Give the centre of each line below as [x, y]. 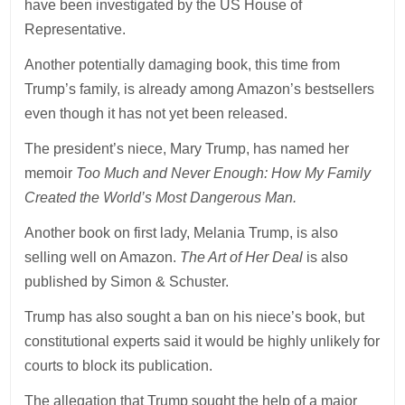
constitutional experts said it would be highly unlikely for [202, 341]
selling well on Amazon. [103, 257]
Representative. [75, 29]
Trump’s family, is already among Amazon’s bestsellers [200, 89]
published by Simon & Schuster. [127, 281]
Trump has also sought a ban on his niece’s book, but [195, 316]
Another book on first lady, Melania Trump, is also [182, 232]
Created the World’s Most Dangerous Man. [161, 197]
